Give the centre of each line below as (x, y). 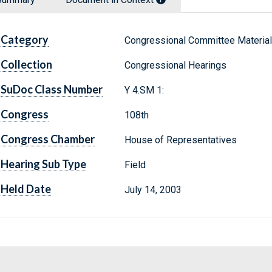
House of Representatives (180, 140)
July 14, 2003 (153, 190)
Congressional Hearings (175, 66)
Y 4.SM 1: (144, 90)
